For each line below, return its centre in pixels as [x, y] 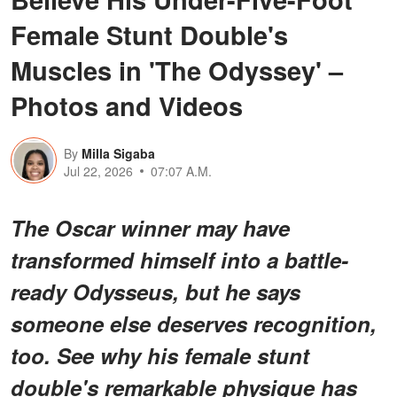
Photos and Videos [127, 106]
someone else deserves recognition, [194, 324]
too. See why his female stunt [160, 356]
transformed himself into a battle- [179, 260]
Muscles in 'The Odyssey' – [177, 70]
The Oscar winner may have [150, 228]
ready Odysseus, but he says [156, 292]
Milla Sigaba [118, 154]
